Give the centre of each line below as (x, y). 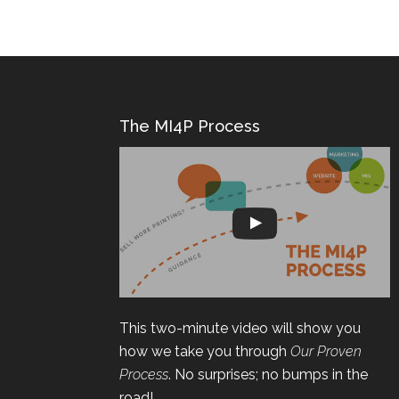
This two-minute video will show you (239, 354)
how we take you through (202, 377)
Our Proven (325, 377)
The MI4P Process (188, 153)
